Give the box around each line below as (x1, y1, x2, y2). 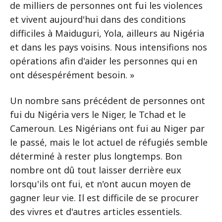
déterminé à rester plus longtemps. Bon (10, 150, 182, 162)
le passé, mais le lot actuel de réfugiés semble (10, 136, 208, 148)
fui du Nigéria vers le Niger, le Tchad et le (10, 109, 186, 120)
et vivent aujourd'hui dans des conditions (10, 13, 186, 25)
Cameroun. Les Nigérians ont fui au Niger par (10, 122, 205, 134)
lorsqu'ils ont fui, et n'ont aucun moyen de (10, 178, 191, 190)
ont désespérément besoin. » (10, 69, 134, 81)
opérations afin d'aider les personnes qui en (10, 55, 197, 67)
